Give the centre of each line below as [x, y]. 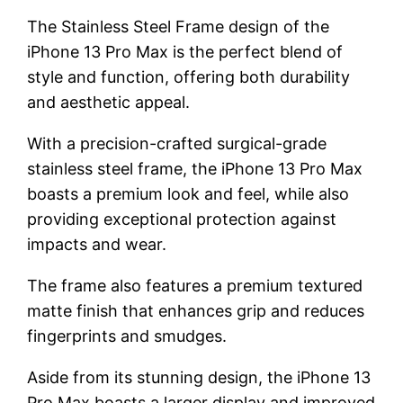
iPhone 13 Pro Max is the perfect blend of [185, 51]
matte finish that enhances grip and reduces [196, 310]
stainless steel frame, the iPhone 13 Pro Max [195, 168]
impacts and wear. [97, 244]
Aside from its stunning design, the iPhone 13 [199, 377]
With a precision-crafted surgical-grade [177, 143]
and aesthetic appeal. [109, 102]
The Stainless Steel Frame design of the [179, 26]
